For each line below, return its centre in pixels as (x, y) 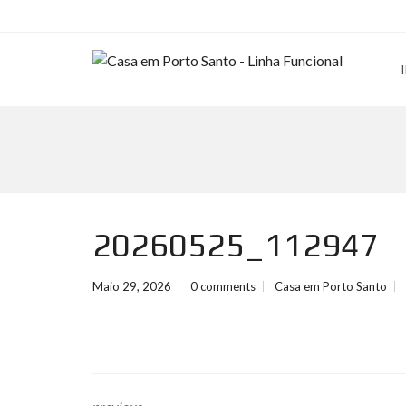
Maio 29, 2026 (132, 286)
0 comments (223, 286)
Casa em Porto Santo (331, 286)
